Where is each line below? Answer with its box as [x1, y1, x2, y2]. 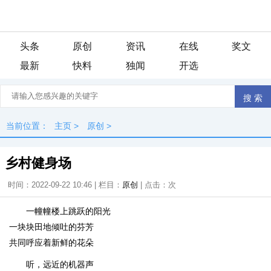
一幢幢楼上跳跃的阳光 [26, 206, 111, 216]
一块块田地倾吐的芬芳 [9, 222, 94, 232]
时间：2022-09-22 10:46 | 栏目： [8, 180, 122, 189]
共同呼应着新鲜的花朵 [9, 238, 94, 247]
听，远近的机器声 [26, 260, 94, 269]
